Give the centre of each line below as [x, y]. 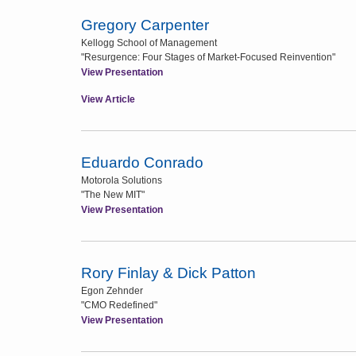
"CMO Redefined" [119, 305]
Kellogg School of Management [149, 43]
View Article [108, 99]
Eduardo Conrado [142, 163]
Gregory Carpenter [145, 25]
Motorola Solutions [122, 180]
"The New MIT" [113, 195]
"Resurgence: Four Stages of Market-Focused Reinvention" [208, 57]
